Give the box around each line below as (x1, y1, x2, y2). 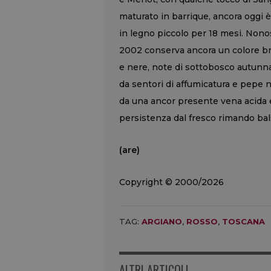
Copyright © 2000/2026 (119, 176, 224, 188)
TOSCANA (222, 216, 265, 226)
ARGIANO (142, 216, 182, 226)
